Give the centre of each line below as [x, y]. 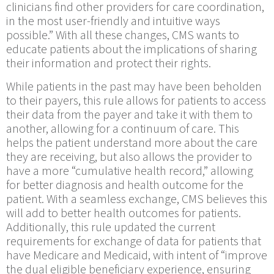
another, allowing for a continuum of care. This [123, 129]
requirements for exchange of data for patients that [134, 241]
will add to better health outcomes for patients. [124, 213]
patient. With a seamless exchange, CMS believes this [137, 199]
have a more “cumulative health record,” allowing [130, 171]
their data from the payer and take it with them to [129, 115]
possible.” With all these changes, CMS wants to [123, 36]
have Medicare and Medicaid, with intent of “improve [137, 255]
